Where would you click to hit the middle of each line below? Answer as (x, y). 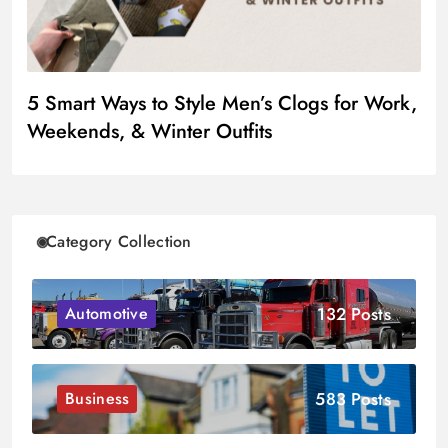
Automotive (106, 314)
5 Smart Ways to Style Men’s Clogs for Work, (222, 104)
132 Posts (354, 313)
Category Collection (119, 242)
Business (97, 399)
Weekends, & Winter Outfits (149, 132)
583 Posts (353, 398)
